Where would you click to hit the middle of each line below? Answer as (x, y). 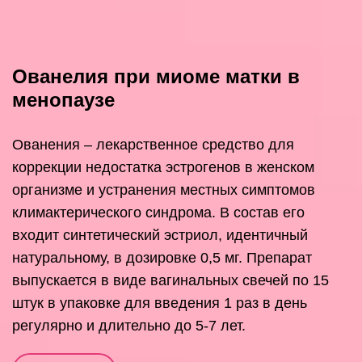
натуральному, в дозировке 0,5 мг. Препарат (162, 258)
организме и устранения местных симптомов (164, 190)
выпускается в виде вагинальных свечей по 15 (170, 281)
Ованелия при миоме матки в (156, 77)
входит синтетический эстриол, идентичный (160, 236)
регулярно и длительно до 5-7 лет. (129, 326)
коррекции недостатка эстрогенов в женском (163, 168)
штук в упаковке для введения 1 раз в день (160, 303)
